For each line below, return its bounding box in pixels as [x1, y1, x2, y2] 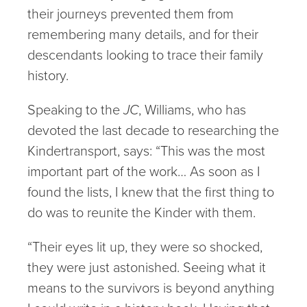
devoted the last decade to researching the [27, 120, 279, 140]
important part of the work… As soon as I [27, 161, 260, 182]
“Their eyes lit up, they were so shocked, [27, 236, 262, 257]
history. [27, 65, 69, 86]
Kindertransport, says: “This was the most [27, 140, 265, 161]
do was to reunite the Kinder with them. [27, 202, 256, 223]
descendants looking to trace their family [27, 45, 263, 65]
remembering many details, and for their [27, 24, 258, 45]
